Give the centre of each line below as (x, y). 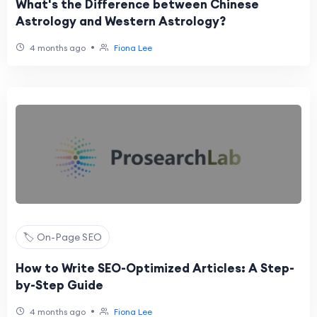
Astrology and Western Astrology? (121, 21)
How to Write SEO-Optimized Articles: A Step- (155, 268)
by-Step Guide (59, 285)
